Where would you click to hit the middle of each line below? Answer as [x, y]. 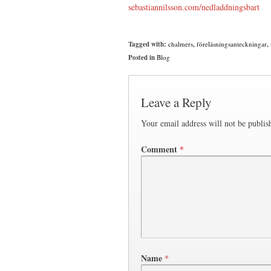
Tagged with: [148, 44]
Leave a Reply [176, 102]
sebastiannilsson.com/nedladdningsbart [194, 7]
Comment [160, 149]
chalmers [181, 44]
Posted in [142, 57]
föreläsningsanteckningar [232, 44]
